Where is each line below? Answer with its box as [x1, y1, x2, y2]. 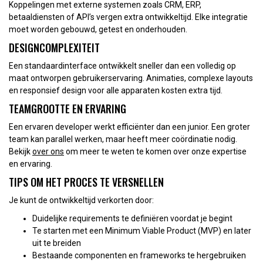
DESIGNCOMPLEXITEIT [9, 39, 100, 55]
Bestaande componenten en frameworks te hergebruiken [32, 250, 246, 260]
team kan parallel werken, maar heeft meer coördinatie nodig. [9, 134, 237, 144]
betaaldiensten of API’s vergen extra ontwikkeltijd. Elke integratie [9, 12, 248, 22]
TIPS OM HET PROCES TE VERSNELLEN [9, 174, 164, 190]
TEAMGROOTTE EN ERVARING [9, 100, 126, 116]
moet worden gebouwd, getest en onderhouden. [9, 24, 187, 34]
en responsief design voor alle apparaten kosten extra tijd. [9, 85, 222, 95]
